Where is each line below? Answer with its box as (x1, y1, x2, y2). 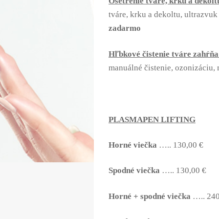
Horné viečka (109, 140, 157, 150)
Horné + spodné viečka (109, 191, 191, 201)
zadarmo (109, 23, 141, 33)
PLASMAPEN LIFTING (109, 114, 196, 124)
